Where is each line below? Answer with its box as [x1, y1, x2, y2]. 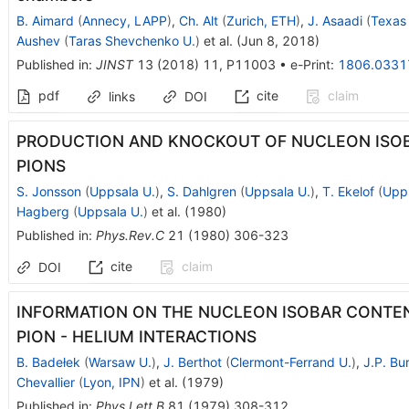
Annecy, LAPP [81, 12, 167, 28]
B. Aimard [16, 12, 74, 28]
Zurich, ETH [225, 12, 296, 28]
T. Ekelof [321, 183, 374, 199]
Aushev [16, 32, 60, 48]
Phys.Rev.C [95, 226, 164, 243]
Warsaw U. [88, 353, 152, 370]
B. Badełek [16, 353, 80, 370]
